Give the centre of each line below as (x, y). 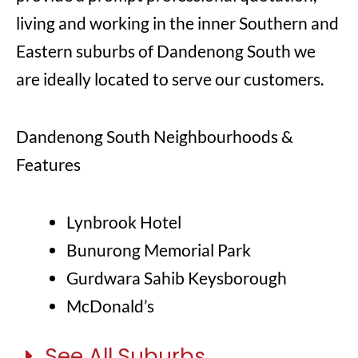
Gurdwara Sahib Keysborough (177, 277)
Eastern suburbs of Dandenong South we (166, 51)
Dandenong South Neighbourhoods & (155, 136)
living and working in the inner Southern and (177, 23)
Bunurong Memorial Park (159, 249)
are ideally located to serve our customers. (170, 79)
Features (48, 164)
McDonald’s (110, 305)
